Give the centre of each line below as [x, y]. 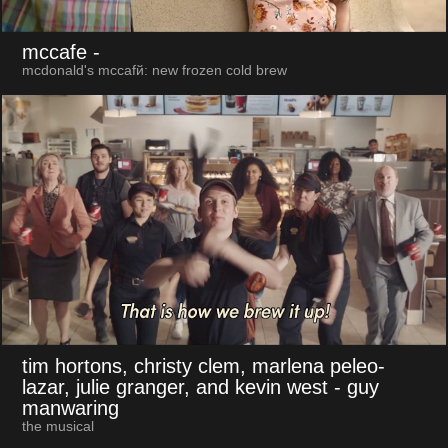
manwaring [70, 407]
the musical [57, 426]
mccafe [54, 52]
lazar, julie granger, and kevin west [174, 386]
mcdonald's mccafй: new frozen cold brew [154, 71]
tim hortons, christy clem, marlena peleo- [203, 365]
